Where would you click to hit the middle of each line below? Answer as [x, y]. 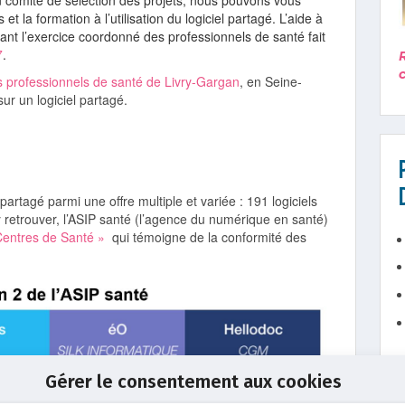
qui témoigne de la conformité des [206, 237]
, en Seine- [271, 81]
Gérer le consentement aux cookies [193, 381]
